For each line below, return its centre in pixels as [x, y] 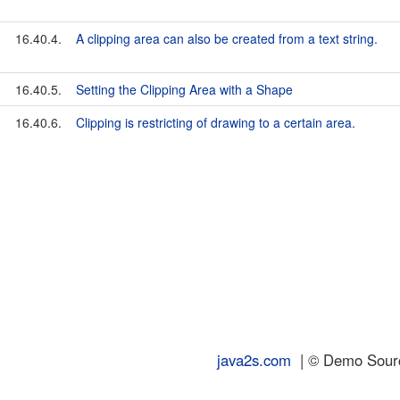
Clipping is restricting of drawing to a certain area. [216, 122]
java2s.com [254, 360]
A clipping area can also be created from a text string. [227, 38]
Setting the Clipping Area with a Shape [184, 89]
